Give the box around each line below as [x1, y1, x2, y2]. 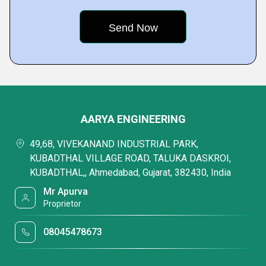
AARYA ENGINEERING [80, 113, 186, 125]
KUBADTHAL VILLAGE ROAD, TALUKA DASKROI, [30, 153, 231, 164]
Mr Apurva [43, 186, 88, 197]
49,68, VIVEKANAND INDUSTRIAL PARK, [30, 138, 198, 150]
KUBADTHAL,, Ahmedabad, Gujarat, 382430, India [30, 167, 231, 178]
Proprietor [43, 199, 82, 208]
